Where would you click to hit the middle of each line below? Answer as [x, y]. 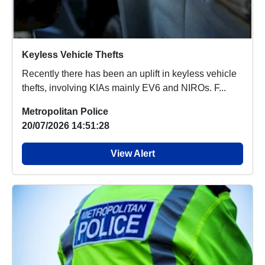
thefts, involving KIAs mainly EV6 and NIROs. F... [220, 88]
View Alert [132, 154]
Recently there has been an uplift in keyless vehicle [129, 74]
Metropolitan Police [65, 112]
